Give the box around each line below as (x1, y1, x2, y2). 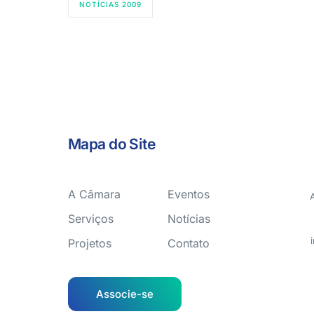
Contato (168, 236, 210, 250)
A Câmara (68, 187, 121, 201)
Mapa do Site (68, 135, 156, 153)
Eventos (168, 187, 210, 201)
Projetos (68, 236, 111, 250)
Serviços (68, 212, 114, 226)
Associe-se (96, 287, 153, 301)
